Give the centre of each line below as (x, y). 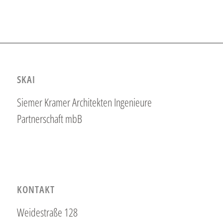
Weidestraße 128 (47, 212)
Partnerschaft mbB (49, 118)
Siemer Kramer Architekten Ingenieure (84, 102)
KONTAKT (36, 190)
